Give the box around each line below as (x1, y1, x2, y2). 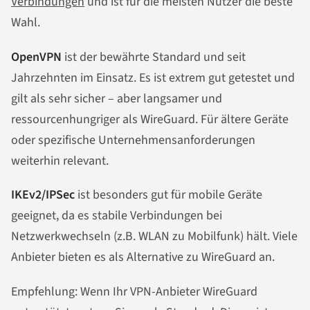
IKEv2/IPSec (11, 186, 75, 204)
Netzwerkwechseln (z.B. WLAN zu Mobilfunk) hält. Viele (11, 228, 298, 246)
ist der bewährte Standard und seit (62, 48, 246, 66)
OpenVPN (11, 48, 62, 66)
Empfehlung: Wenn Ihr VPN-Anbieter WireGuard (11, 283, 257, 301)
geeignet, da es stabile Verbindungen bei (11, 207, 222, 225)
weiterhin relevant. (11, 152, 109, 170)
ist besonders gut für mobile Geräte (75, 186, 262, 204)
